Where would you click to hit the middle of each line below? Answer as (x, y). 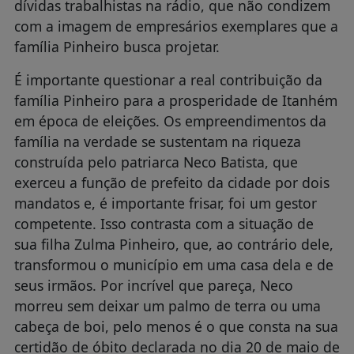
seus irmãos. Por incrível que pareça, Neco (153, 285)
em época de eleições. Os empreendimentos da (170, 121)
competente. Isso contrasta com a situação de (164, 223)
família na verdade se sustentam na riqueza (157, 141)
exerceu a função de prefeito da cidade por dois (171, 182)
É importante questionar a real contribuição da (168, 79)
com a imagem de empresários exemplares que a (176, 26)
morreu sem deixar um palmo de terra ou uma (167, 305)
